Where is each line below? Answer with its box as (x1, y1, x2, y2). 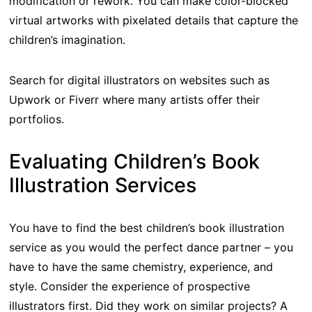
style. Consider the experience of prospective (8, 279, 250, 293)
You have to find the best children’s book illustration (8, 220, 284, 235)
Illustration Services (8, 172, 196, 197)
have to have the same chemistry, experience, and (8, 259, 273, 274)
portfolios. (8, 111, 64, 126)
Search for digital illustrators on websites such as (8, 72, 270, 87)
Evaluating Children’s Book (8, 148, 260, 173)
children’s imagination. (8, 32, 129, 47)
